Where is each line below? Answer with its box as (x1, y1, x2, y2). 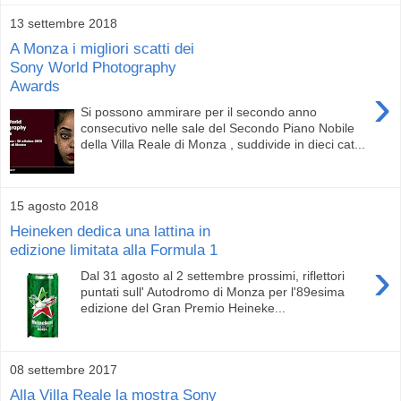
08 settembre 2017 (10, 362, 117, 377)
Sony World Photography (10, 58, 176, 77)
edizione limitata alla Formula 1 (10, 241, 218, 260)
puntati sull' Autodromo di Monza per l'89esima (81, 284, 346, 299)
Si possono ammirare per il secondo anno (81, 104, 318, 119)
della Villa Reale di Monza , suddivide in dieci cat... (81, 136, 366, 151)
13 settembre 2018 (10, 15, 117, 30)
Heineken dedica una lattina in (10, 222, 210, 241)
